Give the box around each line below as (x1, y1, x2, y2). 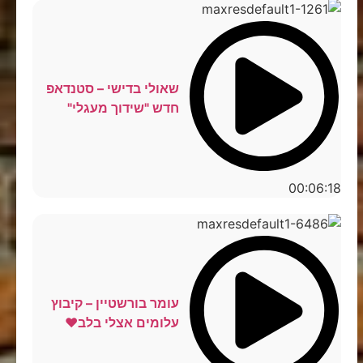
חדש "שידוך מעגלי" (66, 100, 179, 117)
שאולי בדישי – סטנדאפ (45, 80, 179, 97)
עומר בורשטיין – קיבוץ (50, 294, 179, 311)
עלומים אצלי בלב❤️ (64, 314, 179, 331)
